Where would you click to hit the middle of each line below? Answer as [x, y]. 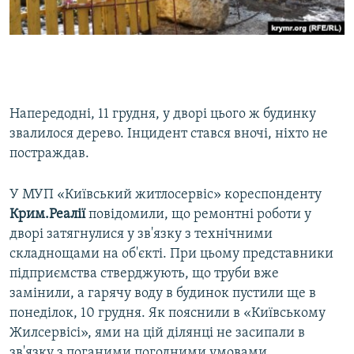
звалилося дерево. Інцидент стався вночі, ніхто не [169, 134]
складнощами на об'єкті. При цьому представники [171, 254]
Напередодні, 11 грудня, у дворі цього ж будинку [163, 115]
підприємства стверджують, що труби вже [144, 274]
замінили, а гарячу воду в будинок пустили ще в [163, 294]
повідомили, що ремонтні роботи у [198, 215]
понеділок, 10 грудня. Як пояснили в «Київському [168, 314]
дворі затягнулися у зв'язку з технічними [141, 235]
